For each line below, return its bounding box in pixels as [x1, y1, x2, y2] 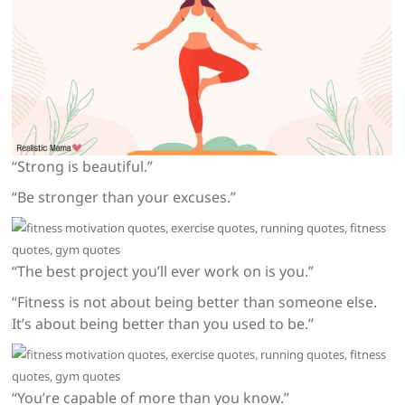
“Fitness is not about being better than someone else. [12, 292, 378, 313]
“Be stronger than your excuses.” [12, 187, 237, 208]
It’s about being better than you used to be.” [12, 314, 315, 334]
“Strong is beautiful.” [12, 156, 154, 177]
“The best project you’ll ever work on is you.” [12, 261, 315, 282]
